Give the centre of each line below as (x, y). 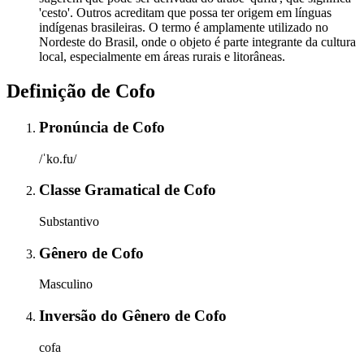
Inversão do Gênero (107, 316)
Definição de (61, 91)
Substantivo (69, 222)
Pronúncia (76, 127)
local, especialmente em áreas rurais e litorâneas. (162, 57)
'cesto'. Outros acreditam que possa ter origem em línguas (185, 13)
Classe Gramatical (102, 190)
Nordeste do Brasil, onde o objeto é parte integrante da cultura (197, 42)
